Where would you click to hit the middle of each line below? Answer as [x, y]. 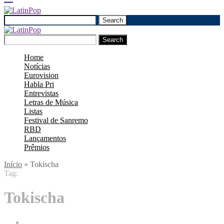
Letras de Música [51, 102]
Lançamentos [45, 138]
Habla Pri [39, 84]
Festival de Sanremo [56, 120]
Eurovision [41, 75]
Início [13, 164]
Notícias [37, 66]
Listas [33, 111]
